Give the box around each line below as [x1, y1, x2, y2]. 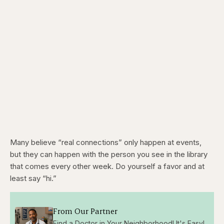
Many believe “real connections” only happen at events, [10, 137, 201, 147]
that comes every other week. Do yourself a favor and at [10, 161, 204, 171]
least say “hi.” [10, 173, 56, 183]
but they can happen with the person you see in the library [10, 149, 207, 159]
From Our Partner [52, 205, 117, 216]
